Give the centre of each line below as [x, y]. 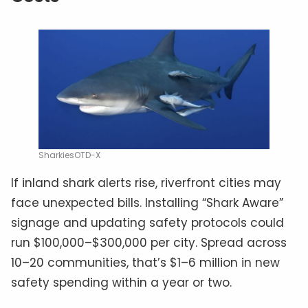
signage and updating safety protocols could [147, 223]
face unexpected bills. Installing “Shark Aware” [147, 203]
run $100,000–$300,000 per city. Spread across [149, 243]
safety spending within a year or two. [121, 283]
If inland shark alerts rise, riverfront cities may [146, 183]
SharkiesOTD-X [69, 155]
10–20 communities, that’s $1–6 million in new [145, 263]
